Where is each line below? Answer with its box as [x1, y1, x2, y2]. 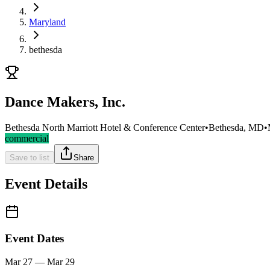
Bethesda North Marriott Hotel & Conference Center [5, 122, 205, 133]
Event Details [5, 175, 87, 192]
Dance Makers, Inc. [5, 93, 125, 110]
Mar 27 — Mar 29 [5, 257, 75, 268]
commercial [5, 133, 49, 143]
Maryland [29, 17, 66, 27]
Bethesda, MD [209, 122, 264, 133]
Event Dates [5, 232, 64, 245]
